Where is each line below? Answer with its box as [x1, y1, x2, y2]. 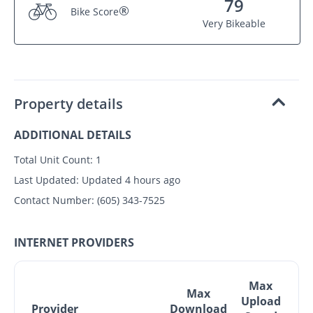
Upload [240, 293, 281, 309]
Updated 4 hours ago [79, 173, 180, 187]
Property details [14, 94, 123, 113]
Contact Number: [14, 193, 94, 207]
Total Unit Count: [14, 152, 93, 166]
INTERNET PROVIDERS [14, 234, 134, 250]
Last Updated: [14, 173, 79, 187]
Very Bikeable [203, 16, 266, 30]
